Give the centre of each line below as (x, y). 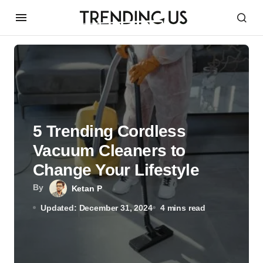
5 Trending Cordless (109, 131)
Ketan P (87, 188)
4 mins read (183, 208)
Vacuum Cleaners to (109, 150)
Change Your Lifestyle (116, 170)
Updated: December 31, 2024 (97, 208)
